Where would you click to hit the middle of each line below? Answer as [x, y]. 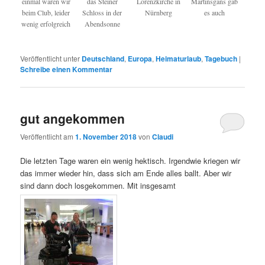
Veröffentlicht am [48, 136]
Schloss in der [102, 12]
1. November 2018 [106, 136]
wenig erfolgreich [46, 23]
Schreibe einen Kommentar [67, 70]
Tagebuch [221, 59]
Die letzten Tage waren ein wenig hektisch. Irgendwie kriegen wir [130, 161]
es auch [215, 12]
